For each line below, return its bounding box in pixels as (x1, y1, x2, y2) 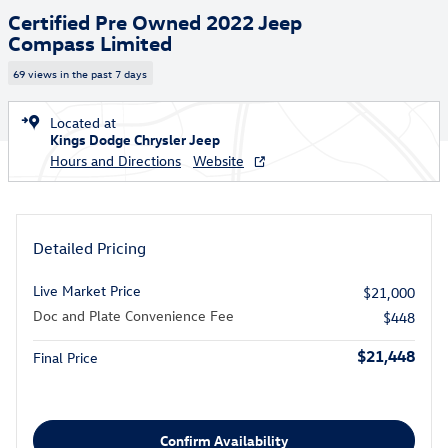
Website (193, 150, 244, 170)
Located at (50, 112, 116, 132)
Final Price (33, 347, 98, 367)
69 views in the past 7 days (13, 65, 148, 81)
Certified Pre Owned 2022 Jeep (8, 8, 302, 34)
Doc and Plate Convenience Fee (33, 305, 234, 325)
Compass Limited (8, 29, 172, 55)
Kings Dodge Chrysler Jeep (50, 129, 220, 149)
